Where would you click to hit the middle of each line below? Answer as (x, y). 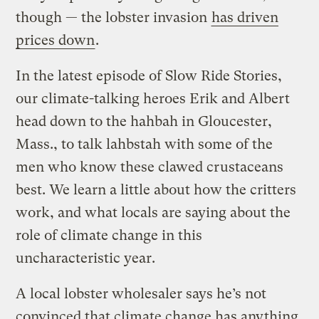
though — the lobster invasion (114, 17)
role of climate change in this (109, 235)
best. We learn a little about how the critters (156, 189)
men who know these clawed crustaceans (150, 167)
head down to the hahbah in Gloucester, (144, 121)
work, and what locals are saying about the (153, 212)
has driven (245, 17)
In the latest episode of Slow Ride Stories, (149, 75)
